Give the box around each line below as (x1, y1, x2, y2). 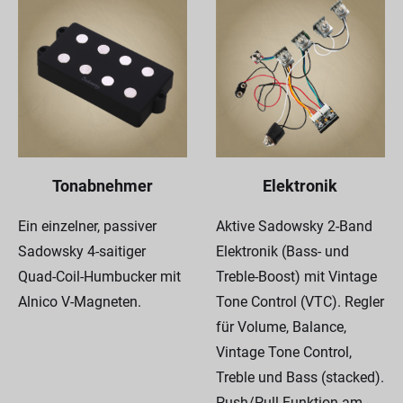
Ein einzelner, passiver (18, 217, 157, 235)
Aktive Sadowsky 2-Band (215, 217, 372, 235)
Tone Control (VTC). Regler (215, 292, 384, 310)
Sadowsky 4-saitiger (18, 242, 146, 260)
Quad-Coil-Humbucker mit (18, 267, 181, 285)
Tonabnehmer (51, 175, 153, 195)
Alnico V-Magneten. (18, 292, 141, 310)
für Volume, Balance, (215, 318, 346, 336)
